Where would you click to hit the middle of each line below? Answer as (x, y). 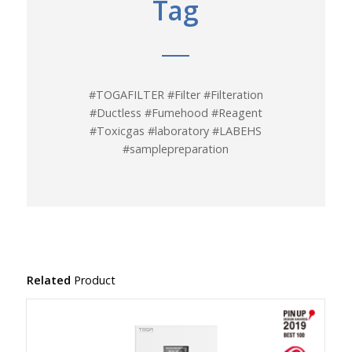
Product (93, 280)
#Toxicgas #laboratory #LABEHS (176, 130)
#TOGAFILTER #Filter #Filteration (176, 94)
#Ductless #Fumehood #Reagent (176, 112)
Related (48, 280)
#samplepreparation (176, 148)
